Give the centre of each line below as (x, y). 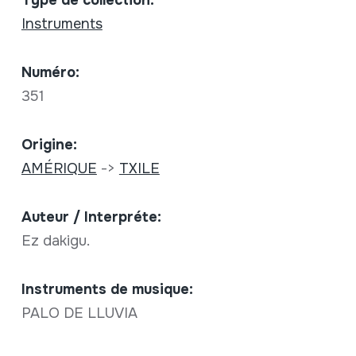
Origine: (49, 144)
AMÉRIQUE (59, 168)
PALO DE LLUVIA (79, 313)
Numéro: (50, 72)
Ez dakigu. (57, 240)
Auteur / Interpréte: (91, 217)
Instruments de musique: (107, 289)
